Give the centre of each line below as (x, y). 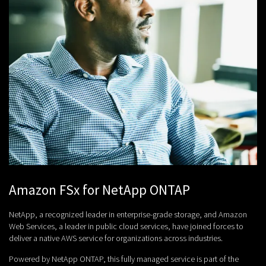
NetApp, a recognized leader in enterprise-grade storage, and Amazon (128, 215)
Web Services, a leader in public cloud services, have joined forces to (126, 227)
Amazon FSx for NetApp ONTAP (99, 190)
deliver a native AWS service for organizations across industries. (116, 238)
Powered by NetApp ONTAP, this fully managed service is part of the (124, 259)
